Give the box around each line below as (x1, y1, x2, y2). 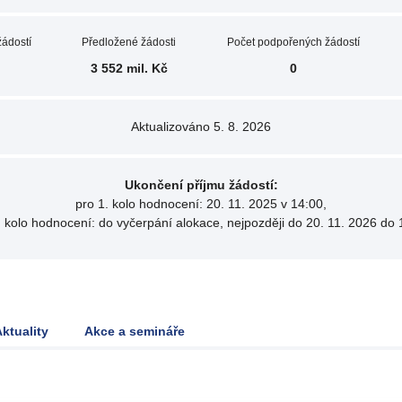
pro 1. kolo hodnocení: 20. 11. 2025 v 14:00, (75, 197, 327, 211)
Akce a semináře (84, 324, 185, 338)
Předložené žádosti (82, 36, 177, 48)
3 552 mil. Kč (90, 61, 168, 75)
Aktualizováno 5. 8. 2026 (131, 119, 271, 134)
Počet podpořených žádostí (226, 36, 360, 48)
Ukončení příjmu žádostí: (124, 178, 278, 192)
